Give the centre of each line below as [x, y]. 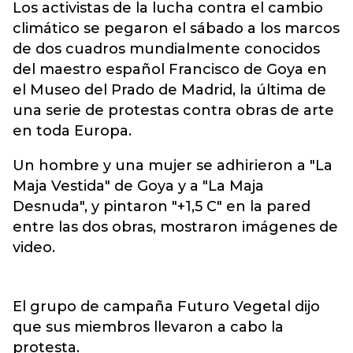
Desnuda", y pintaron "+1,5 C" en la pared [162, 206]
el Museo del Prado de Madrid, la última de [169, 90]
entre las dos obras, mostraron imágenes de [175, 227]
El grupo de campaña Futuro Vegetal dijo [166, 307]
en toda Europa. [72, 131]
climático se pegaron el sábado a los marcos [176, 28]
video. [34, 247]
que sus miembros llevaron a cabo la [148, 327]
